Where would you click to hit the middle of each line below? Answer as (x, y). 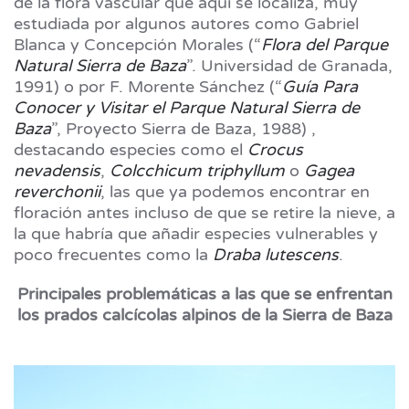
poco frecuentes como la (113, 255)
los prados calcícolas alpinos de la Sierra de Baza (204, 315)
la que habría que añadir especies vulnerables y (196, 234)
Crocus (275, 150)
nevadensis (57, 171)
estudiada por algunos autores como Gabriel (186, 24)
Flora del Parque (325, 45)
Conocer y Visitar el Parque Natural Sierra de (187, 108)
